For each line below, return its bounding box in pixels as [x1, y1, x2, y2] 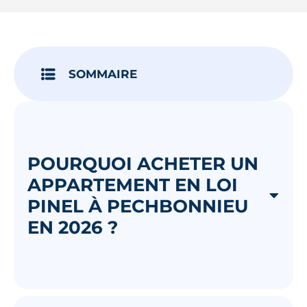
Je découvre [117, 42, 190, 57]
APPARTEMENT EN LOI [27, 173, 238, 195]
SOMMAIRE [69, 66, 137, 81]
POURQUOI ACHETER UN [27, 152, 258, 174]
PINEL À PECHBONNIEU [27, 195, 248, 217]
